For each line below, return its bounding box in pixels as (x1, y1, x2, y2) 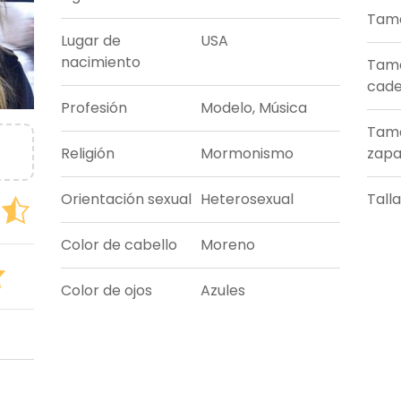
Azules (200, 280, 245, 302)
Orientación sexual (61, 189, 192, 210)
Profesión (61, 98, 128, 119)
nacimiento (61, 52, 141, 73)
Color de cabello (61, 235, 178, 256)
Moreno (200, 235, 255, 256)
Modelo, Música (200, 98, 307, 119)
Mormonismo (200, 143, 294, 165)
